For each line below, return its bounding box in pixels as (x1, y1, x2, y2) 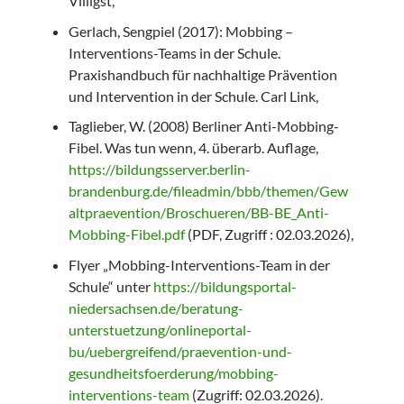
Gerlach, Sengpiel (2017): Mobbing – (69, 22, 293, 40)
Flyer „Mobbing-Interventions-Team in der (69, 255, 330, 273)
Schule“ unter (69, 277, 153, 295)
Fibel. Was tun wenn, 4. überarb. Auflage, (69, 139, 321, 157)
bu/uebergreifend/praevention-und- (69, 342, 292, 360)
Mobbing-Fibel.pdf (69, 225, 185, 243)
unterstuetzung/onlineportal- (69, 320, 252, 338)
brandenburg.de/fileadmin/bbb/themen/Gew (69, 182, 348, 200)
